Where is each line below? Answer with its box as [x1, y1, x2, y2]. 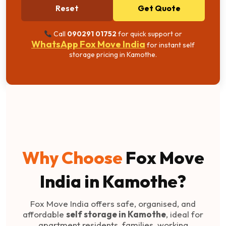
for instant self [145, 40, 195, 50]
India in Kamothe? [40, 171, 186, 193]
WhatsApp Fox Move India [31, 38, 145, 50]
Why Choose [22, 147, 126, 169]
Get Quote [137, 3, 181, 14]
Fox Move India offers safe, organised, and [30, 198, 196, 209]
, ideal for [166, 209, 203, 220]
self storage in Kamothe [66, 209, 166, 220]
